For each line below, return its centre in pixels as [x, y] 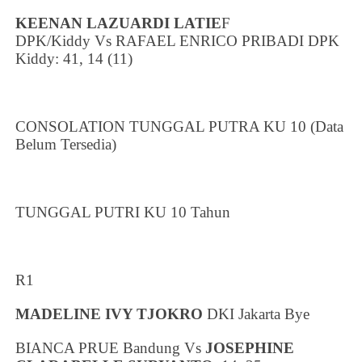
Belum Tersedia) [66, 144]
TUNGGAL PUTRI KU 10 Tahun [125, 212]
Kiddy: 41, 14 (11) [74, 58]
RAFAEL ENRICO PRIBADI [210, 40]
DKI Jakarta [244, 314]
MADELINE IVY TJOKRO [109, 314]
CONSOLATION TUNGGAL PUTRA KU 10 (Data [180, 126]
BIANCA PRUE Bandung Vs [111, 347]
